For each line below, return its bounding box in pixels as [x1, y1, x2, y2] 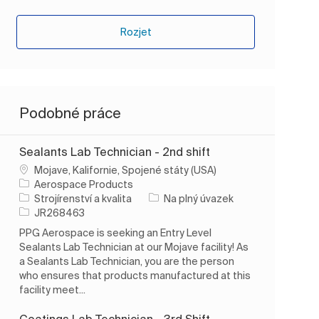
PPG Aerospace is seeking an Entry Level [19, 226, 212, 239]
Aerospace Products [34, 178, 134, 190]
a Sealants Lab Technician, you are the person [19, 255, 235, 267]
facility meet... [19, 283, 86, 296]
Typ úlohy [148, 192, 192, 204]
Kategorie [19, 192, 67, 204]
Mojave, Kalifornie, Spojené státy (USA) [34, 164, 217, 176]
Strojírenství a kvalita [34, 192, 132, 204]
